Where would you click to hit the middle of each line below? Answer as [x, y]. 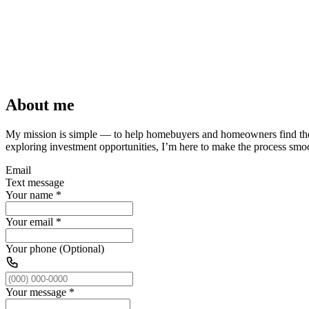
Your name [29, 195]
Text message [35, 182]
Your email [29, 221]
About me [40, 104]
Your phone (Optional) [55, 248]
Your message [36, 292]
